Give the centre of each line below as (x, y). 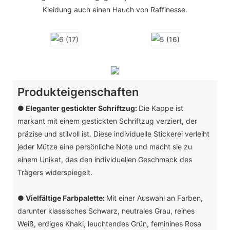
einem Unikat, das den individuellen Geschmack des (104, 159)
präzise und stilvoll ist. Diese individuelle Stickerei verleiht (113, 133)
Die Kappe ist (161, 108)
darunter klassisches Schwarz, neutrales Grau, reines (106, 210)
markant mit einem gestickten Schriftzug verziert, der (107, 121)
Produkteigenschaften (78, 92)
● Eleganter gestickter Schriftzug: (78, 108)
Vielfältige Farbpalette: (66, 198)
